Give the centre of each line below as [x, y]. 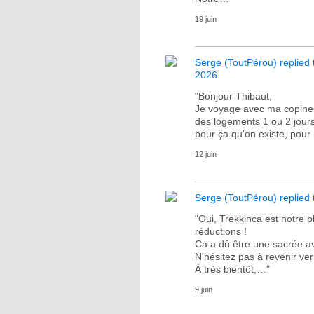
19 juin [206, 19]
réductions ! [222, 231]
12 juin [206, 154]
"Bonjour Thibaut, [233, 96]
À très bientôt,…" [232, 269]
